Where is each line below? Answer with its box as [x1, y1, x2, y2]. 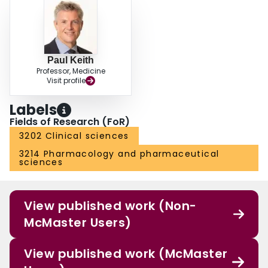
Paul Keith [47, 55, 94, 66]
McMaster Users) [24, 214, 132, 232]
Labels [10, 100, 57, 120]
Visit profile [46, 75, 86, 86]
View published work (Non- [24, 197, 197, 215]
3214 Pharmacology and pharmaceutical [19, 148, 220, 160]
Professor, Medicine [36, 66, 105, 77]
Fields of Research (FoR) [10, 115, 130, 129]
